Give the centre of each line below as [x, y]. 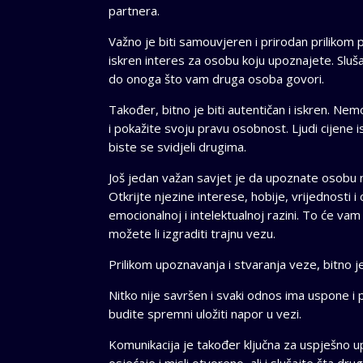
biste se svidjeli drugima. [178, 147]
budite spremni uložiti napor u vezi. [205, 314]
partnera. [135, 11]
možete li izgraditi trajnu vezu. [192, 234]
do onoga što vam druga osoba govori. [217, 79]
